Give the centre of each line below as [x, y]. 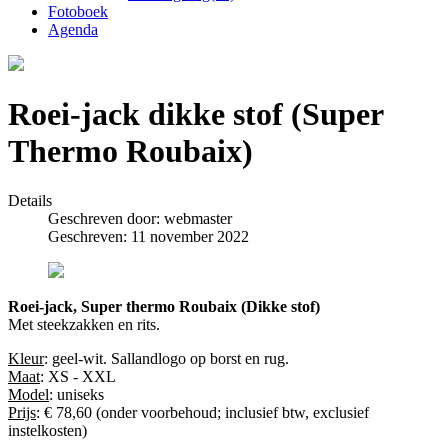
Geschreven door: [106, 218]
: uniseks [76, 394]
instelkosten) [47, 430]
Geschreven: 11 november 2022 [148, 236]
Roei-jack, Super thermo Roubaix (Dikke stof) [164, 306]
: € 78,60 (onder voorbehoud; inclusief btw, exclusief [202, 412]
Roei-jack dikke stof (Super [195, 114]
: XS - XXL [78, 376]
